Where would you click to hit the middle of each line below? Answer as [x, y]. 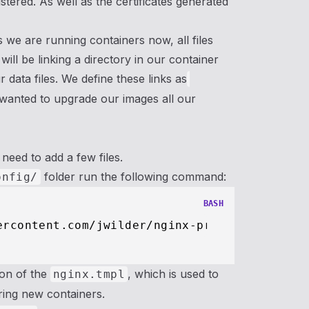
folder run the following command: [133, 177]
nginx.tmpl [89, 274]
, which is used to [173, 274]
